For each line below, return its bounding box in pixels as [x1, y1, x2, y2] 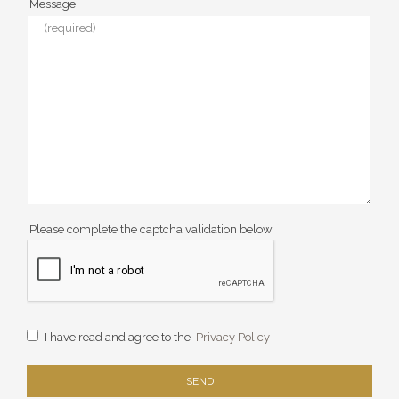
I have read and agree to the [45, 330, 193, 344]
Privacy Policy [196, 330, 270, 344]
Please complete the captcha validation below [29, 223, 273, 236]
